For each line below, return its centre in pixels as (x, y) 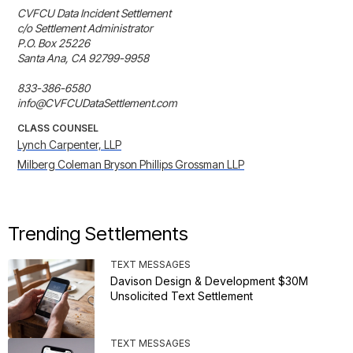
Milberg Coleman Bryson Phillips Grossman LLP (131, 165)
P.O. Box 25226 (54, 43)
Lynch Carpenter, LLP (69, 145)
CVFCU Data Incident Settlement (94, 13)
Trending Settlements (98, 234)
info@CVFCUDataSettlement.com (97, 103)
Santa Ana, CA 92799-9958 (83, 58)
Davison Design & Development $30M (209, 281)
